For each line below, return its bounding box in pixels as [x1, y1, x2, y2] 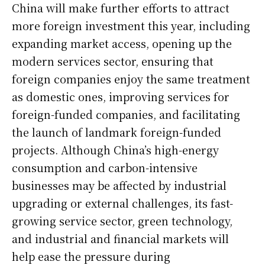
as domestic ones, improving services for [12, 88, 230, 104]
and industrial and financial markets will [12, 230, 229, 246]
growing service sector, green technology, [12, 212, 232, 228]
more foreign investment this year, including [12, 17, 250, 33]
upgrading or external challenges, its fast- [12, 195, 233, 211]
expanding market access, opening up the [12, 35, 232, 51]
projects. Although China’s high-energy [12, 141, 219, 157]
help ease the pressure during [12, 248, 170, 264]
